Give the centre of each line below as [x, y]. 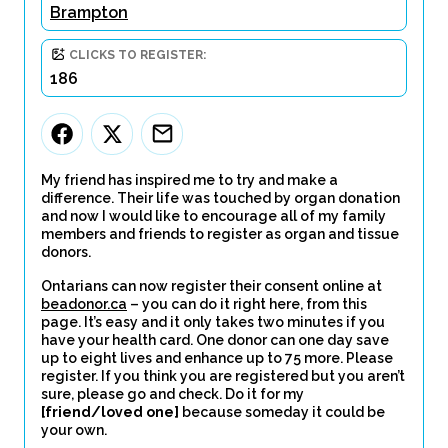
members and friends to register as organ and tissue [220, 234]
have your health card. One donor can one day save [215, 340]
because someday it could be [282, 412]
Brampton [89, 12]
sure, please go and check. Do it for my [172, 394]
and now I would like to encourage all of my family [213, 216]
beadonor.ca [84, 304]
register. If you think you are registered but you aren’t [223, 376]
